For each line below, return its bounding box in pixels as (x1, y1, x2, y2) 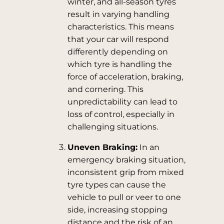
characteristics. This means (67, 22, 174, 31)
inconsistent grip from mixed (67, 167, 184, 177)
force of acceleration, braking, (67, 72, 183, 81)
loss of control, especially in (67, 109, 174, 119)
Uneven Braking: (67, 142, 137, 152)
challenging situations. (67, 122, 158, 131)
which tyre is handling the (67, 59, 172, 69)
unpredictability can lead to (67, 97, 177, 106)
